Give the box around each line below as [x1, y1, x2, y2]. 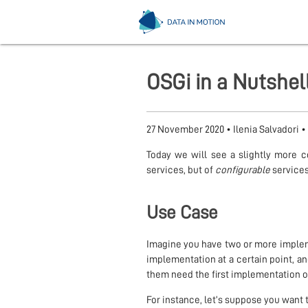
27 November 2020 [146, 124, 224, 135]
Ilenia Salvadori [232, 124, 299, 135]
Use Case [146, 203, 218, 222]
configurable [214, 165, 270, 176]
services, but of [146, 165, 215, 176]
